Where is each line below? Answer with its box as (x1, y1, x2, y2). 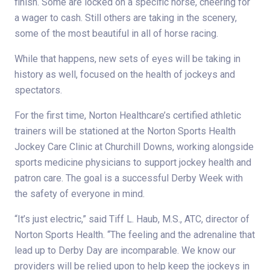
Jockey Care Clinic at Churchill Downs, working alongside (14, 140, 254, 152)
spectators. (14, 84, 62, 96)
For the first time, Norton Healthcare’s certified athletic (14, 109, 241, 121)
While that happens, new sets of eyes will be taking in (14, 52, 240, 64)
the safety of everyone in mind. (14, 187, 145, 199)
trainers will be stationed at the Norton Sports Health (14, 125, 236, 137)
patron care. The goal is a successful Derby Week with (14, 172, 243, 184)
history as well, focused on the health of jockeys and (14, 68, 235, 80)
